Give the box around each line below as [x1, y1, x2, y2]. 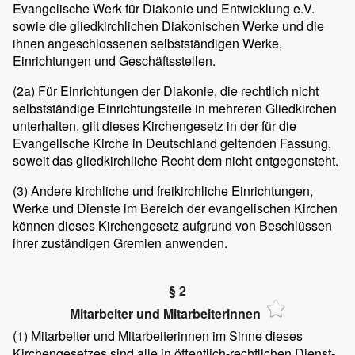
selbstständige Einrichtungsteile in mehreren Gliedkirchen [13, 99, 337, 118]
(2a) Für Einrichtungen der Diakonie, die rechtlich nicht [13, 82, 319, 101]
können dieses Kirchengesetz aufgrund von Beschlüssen [13, 216, 332, 235]
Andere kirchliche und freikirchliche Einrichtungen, [28, 181, 313, 200]
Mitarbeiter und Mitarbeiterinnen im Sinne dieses [28, 326, 303, 345]
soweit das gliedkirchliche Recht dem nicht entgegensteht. [13, 151, 338, 170]
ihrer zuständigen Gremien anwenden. [13, 234, 227, 253]
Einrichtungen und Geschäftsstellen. [13, 52, 216, 71]
